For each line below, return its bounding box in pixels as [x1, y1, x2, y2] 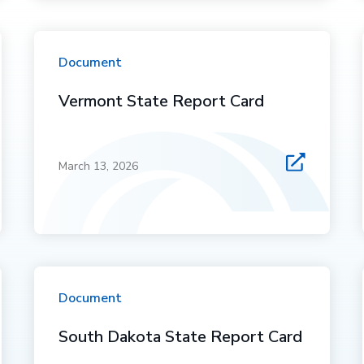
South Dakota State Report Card [58, 326, 303, 348]
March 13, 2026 [58, 158, 139, 174]
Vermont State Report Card [58, 90, 265, 112]
